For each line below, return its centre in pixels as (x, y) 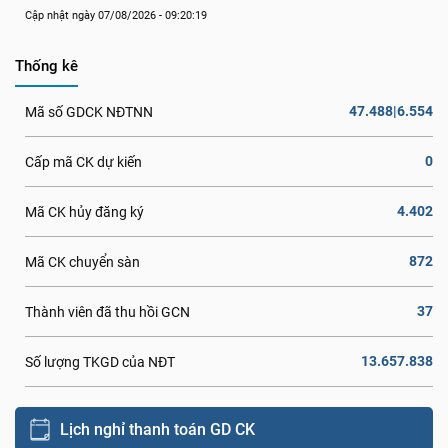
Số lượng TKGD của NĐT (100, 361)
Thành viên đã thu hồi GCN (107, 311)
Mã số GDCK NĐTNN (89, 111)
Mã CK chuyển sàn (82, 261)
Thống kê (46, 66)
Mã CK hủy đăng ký (84, 211)
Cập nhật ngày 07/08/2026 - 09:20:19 (116, 15)
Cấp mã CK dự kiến (83, 161)
